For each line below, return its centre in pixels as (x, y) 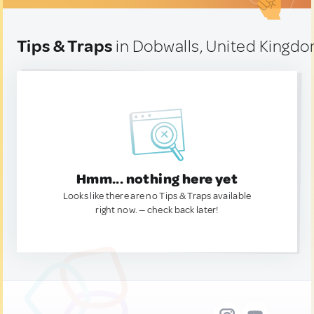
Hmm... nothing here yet (157, 179)
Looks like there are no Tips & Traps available (157, 196)
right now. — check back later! (157, 210)
